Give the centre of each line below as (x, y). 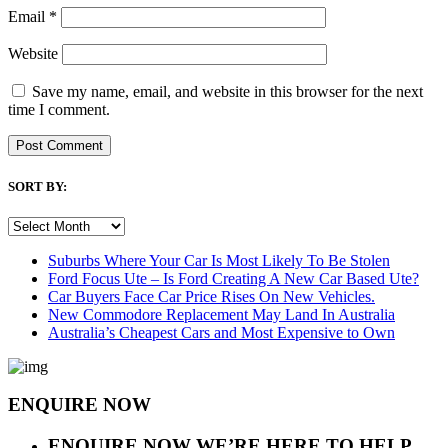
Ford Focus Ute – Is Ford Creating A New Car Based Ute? (233, 278)
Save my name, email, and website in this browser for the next (227, 92)
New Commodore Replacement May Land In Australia (221, 314)
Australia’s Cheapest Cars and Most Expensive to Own (221, 332)
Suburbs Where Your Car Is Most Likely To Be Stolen (219, 260)
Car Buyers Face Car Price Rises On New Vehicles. (211, 296)
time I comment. (59, 110)
